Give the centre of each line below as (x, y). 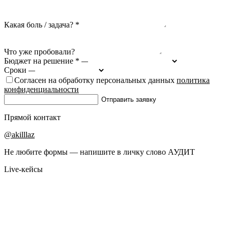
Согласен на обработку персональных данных (95, 80)
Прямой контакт (32, 117)
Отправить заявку (129, 99)
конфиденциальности (41, 89)
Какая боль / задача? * (42, 24)
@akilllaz (19, 134)
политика (193, 80)
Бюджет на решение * (42, 61)
